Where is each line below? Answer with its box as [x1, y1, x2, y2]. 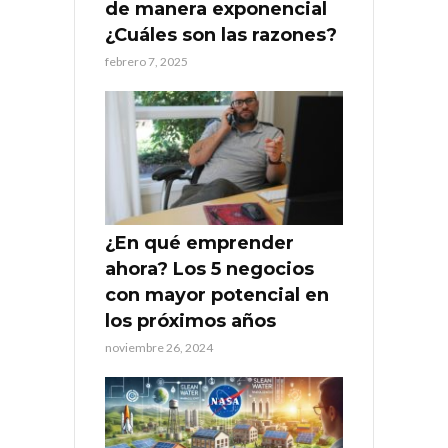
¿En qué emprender [105, 231, 294, 254]
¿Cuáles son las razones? [105, 24, 337, 47]
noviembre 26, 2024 [105, 339, 213, 355]
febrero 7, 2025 [105, 54, 188, 70]
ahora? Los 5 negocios [105, 257, 314, 280]
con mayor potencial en [105, 283, 329, 306]
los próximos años [105, 309, 276, 332]
